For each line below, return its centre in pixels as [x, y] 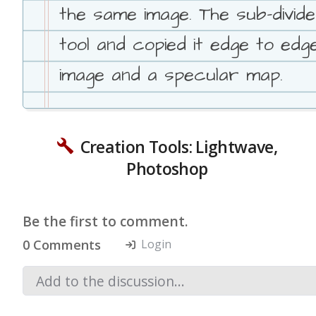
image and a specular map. [171, 75]
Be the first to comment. [105, 221]
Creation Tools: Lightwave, [175, 146]
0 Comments [61, 244]
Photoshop [167, 168]
